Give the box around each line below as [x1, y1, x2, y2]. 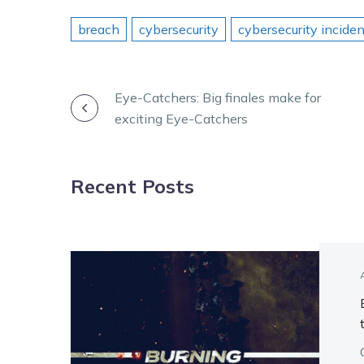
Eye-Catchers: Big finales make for [115, 89, 321, 106]
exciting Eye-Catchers [115, 110, 248, 127]
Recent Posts [71, 173, 194, 198]
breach [78, 20, 119, 37]
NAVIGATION [70, 132, 269, 169]
